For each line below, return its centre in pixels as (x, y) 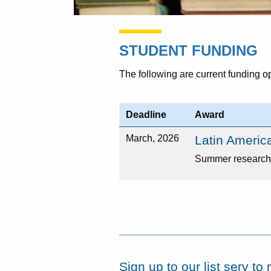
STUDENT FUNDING (188, 50)
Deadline (146, 114)
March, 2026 (152, 138)
